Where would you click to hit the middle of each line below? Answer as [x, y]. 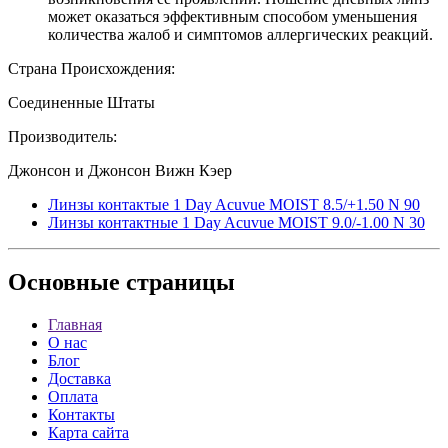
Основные [64, 282]
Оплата [73, 397]
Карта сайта [88, 433]
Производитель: [62, 136]
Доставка [79, 379]
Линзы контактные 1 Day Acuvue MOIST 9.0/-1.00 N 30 [236, 222]
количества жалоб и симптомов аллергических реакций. [240, 34]
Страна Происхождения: [91, 68]
